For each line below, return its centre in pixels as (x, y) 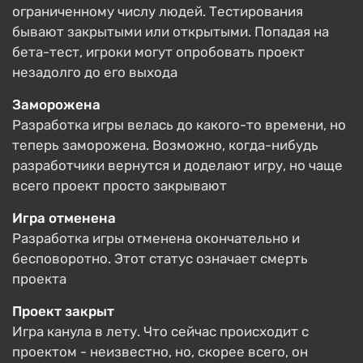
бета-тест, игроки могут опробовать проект (158, 52)
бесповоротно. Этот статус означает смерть (160, 258)
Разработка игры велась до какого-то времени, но (179, 125)
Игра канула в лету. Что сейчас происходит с (160, 331)
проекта (39, 279)
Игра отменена (64, 218)
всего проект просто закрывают (120, 186)
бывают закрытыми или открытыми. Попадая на (171, 32)
